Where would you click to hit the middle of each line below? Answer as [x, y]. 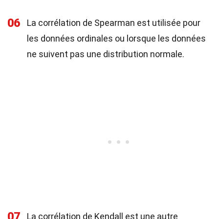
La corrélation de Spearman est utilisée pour [114, 23]
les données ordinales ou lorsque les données [116, 38]
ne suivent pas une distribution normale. [106, 54]
